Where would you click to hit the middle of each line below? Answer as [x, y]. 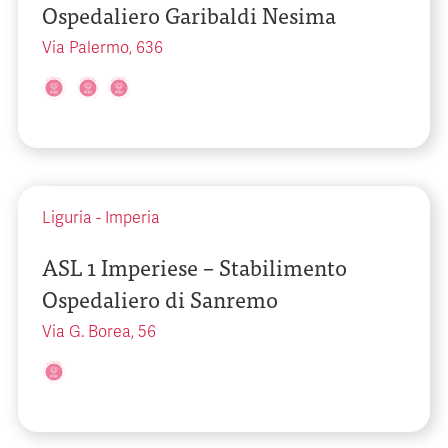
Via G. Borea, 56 [99, 332]
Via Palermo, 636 [102, 48]
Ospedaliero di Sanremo [160, 298]
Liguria [67, 218]
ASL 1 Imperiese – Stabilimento [194, 266]
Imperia [132, 218]
